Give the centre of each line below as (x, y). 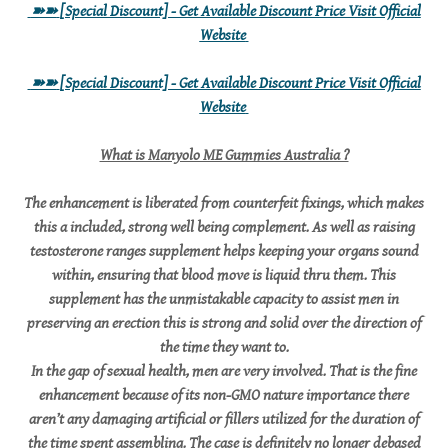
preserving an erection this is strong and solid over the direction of (224, 323)
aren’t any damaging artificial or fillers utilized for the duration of (224, 419)
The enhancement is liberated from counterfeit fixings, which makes (224, 203)
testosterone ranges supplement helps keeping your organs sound (224, 251)
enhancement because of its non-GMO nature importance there (224, 395)
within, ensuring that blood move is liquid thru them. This (224, 275)
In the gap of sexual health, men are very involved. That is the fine (224, 371)
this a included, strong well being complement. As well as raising (224, 227)
